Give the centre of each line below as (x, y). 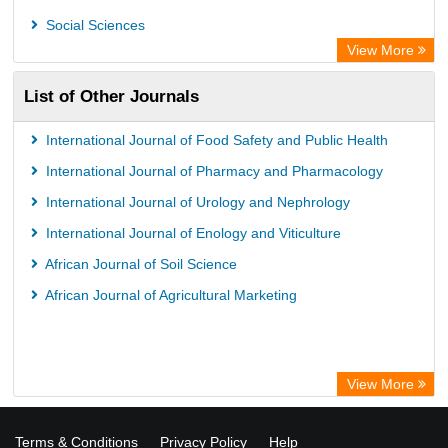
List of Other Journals (111, 96)
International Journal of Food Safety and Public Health (215, 140)
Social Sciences (93, 25)
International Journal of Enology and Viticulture (191, 233)
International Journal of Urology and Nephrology (196, 202)
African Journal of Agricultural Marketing (169, 295)
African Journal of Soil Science (139, 264)
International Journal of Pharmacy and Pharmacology (212, 171)
